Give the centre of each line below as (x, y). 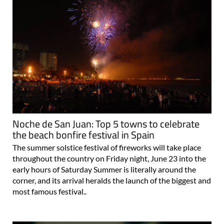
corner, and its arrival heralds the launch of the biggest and (112, 180)
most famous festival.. (49, 191)
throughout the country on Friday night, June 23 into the (109, 158)
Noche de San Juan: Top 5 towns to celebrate (106, 124)
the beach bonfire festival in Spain (83, 135)
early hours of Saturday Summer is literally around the (104, 169)
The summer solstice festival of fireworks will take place (107, 147)
